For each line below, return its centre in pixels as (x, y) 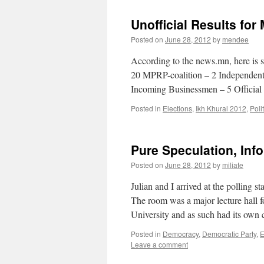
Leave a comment (159, 244)
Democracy (181, 234)
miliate (233, 165)
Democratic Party (229, 234)
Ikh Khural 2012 (221, 108)
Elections (177, 108)
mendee (235, 39)
